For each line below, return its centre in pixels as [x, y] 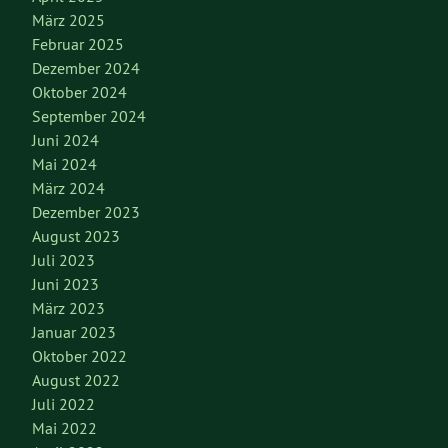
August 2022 [76, 380]
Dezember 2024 [86, 68]
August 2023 [76, 236]
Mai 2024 [64, 164]
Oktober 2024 [79, 92]
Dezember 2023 [86, 212]
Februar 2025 [78, 44]
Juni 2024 [65, 140]
